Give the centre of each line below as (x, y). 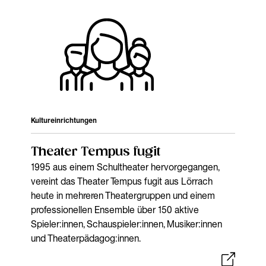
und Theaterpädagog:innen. (86, 238)
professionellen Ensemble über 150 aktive (115, 209)
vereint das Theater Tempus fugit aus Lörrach (122, 181)
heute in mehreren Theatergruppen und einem (123, 195)
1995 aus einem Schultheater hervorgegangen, (125, 167)
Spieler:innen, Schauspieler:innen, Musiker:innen (127, 224)
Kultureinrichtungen (64, 120)
